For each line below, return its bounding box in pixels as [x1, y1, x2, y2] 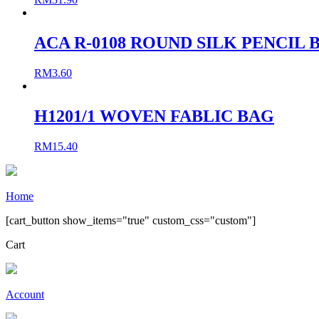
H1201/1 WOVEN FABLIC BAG [34, 106, 274, 125]
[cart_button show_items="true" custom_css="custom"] [6, 214, 256, 226]
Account [6, 288, 44, 300]
